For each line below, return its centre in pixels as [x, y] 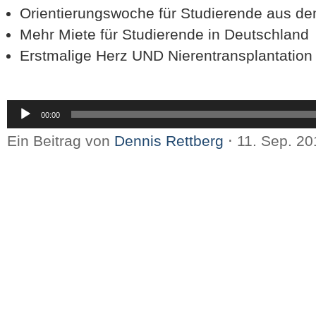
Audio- [19, 105]
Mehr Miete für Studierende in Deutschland [164, 34]
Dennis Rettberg [169, 141]
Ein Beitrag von [61, 141]
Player [19, 118]
